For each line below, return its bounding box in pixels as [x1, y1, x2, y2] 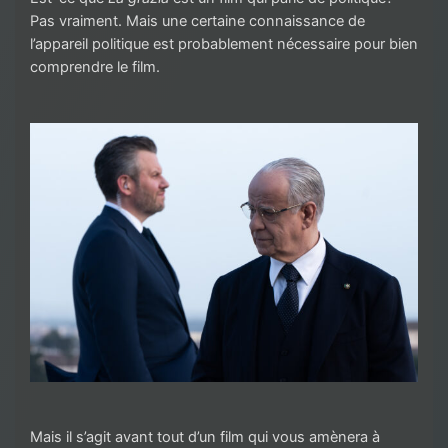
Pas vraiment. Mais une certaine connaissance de [30, 11, 365, 30]
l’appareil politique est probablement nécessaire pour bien [30, 34, 418, 53]
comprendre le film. [30, 57, 164, 76]
